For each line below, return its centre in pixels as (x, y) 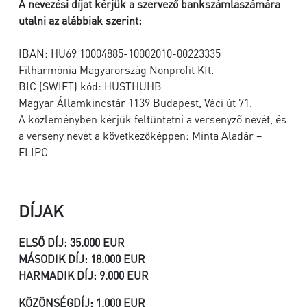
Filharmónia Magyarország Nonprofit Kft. (118, 70)
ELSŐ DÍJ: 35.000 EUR (72, 242)
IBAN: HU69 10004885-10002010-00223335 (120, 53)
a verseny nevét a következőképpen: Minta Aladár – (140, 135)
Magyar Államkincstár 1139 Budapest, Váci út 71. (138, 102)
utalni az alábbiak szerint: (83, 20)
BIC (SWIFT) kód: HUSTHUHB (91, 86)
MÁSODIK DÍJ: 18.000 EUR (82, 259)
